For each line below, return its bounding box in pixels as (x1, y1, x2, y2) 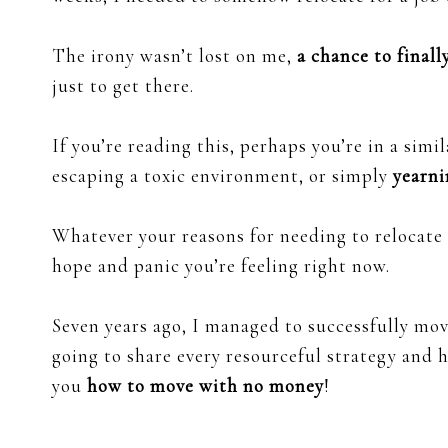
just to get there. (52, 74, 194, 98)
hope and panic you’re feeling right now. (52, 254, 390, 278)
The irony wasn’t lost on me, (52, 44, 297, 68)
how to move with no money (87, 374, 324, 398)
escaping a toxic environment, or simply (52, 164, 393, 188)
